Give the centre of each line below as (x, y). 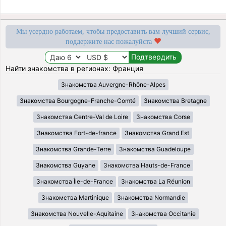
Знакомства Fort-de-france (77, 133)
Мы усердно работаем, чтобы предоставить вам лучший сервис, (113, 31)
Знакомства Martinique (75, 197)
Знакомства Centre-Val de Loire (82, 117)
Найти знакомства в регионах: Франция (75, 68)
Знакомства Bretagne (175, 100)
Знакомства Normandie (151, 197)
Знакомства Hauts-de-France (147, 165)
